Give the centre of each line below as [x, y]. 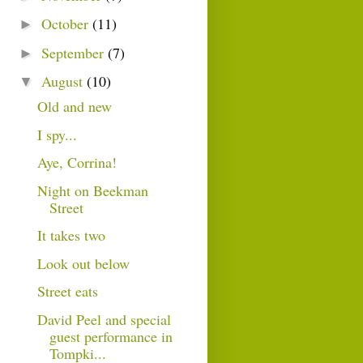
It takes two [71, 235]
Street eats [67, 291]
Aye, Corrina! [77, 162]
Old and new [74, 107]
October [66, 24]
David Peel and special [104, 319]
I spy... [57, 134]
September [74, 52]
